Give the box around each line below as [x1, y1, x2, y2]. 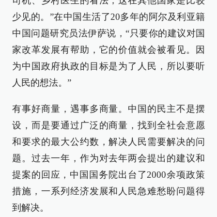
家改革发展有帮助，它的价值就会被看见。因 [12, 45, 205, 55]
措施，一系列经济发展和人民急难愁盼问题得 [12, 186, 205, 196]
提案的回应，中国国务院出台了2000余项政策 [12, 170, 205, 180]
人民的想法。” [12, 77, 71, 88]
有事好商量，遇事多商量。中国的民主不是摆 [12, 104, 205, 114]
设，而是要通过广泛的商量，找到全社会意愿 [12, 120, 205, 130]
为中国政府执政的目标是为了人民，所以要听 [12, 61, 205, 71]
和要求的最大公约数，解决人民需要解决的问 [12, 137, 205, 147]
